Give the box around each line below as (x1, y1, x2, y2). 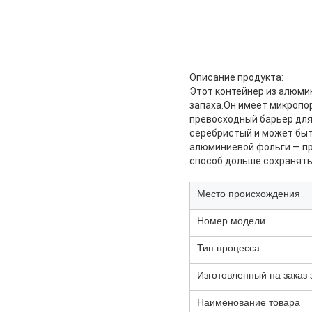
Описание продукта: (189, 72, 283, 84)
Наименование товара (197, 295, 300, 309)
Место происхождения (197, 186, 300, 201)
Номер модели (197, 213, 265, 228)
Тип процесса (197, 240, 260, 255)
